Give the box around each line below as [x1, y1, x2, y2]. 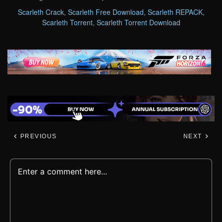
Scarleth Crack [17, 6, 64, 17]
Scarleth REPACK [147, 6, 203, 17]
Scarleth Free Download [67, 6, 144, 17]
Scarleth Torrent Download [96, 17, 180, 27]
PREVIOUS [18, 133, 57, 140]
